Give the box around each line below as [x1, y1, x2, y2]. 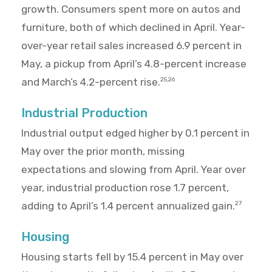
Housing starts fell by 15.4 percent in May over [21, 251, 243, 263]
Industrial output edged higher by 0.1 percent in [21, 127, 250, 140]
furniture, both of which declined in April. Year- [21, 21, 245, 34]
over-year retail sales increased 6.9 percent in [21, 39, 242, 52]
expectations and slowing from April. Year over [21, 163, 246, 176]
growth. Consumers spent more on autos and [21, 3, 240, 16]
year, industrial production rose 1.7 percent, [21, 182, 229, 194]
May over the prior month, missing [21, 145, 185, 158]
